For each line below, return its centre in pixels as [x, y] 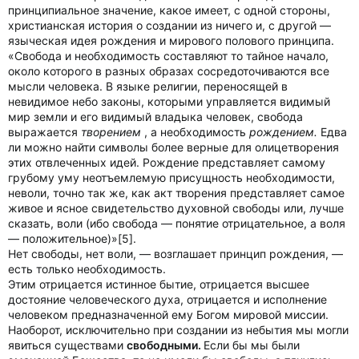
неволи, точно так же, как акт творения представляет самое [176, 193]
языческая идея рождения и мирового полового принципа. [171, 40]
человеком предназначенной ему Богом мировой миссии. [168, 315]
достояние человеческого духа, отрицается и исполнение [167, 299]
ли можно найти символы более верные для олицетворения [173, 147]
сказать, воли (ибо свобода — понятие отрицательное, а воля [177, 223]
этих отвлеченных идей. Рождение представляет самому [167, 162]
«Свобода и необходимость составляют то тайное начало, [168, 56]
